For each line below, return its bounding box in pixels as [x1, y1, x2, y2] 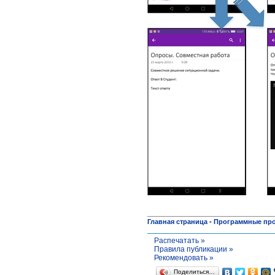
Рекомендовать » [154, 253, 214, 262]
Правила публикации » [154, 244, 233, 254]
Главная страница [147, 217, 207, 225]
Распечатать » [154, 236, 205, 245]
